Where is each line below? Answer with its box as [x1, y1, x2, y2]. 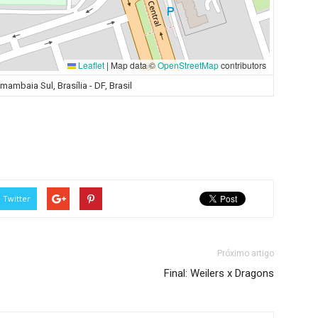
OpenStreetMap [158, 59, 219, 71]
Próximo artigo [217, 248, 274, 258]
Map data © [109, 59, 158, 71]
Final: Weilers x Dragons [164, 267, 274, 280]
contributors [219, 59, 266, 71]
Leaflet [76, 59, 104, 71]
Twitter [3, 193, 31, 204]
